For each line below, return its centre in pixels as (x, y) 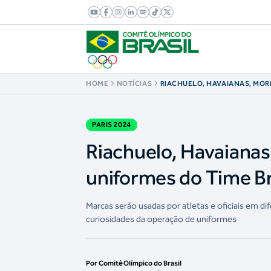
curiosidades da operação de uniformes (162, 219)
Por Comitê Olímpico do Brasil (134, 263)
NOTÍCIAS (134, 83)
